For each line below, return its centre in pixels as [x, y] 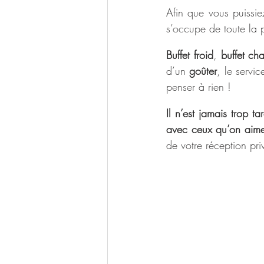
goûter [203, 71]
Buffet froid [190, 55]
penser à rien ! [199, 87]
